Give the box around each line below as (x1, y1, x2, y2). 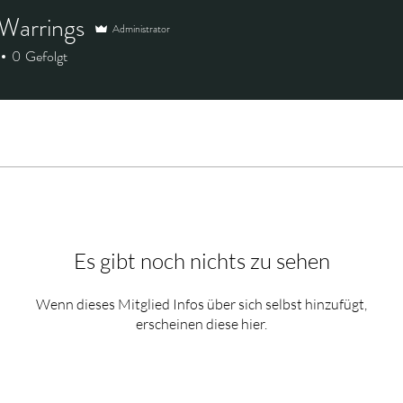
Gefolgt (25, 46, 67, 67)
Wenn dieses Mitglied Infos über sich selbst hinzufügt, (36, 295, 367, 313)
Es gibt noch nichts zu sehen (73, 247, 330, 274)
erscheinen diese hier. (136, 315, 267, 333)
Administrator (112, 21, 170, 37)
